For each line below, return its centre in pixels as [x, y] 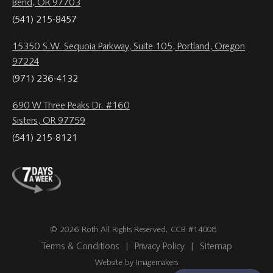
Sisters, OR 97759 [49, 121]
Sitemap [216, 247]
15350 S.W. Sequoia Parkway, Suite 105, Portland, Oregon [129, 47]
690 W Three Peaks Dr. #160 [71, 106]
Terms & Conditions [80, 247]
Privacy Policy [159, 247]
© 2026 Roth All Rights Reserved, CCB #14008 [133, 231]
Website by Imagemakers [136, 264]
